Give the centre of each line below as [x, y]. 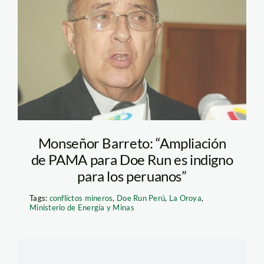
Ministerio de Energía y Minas [82, 207]
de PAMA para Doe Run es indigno [132, 159]
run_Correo [85, 57]
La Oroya [185, 198]
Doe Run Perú [141, 198]
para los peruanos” [132, 176]
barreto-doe [88, 32]
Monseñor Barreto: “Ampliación [132, 143]
